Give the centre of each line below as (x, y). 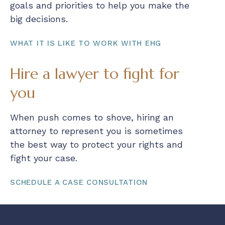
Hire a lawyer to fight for (95, 74)
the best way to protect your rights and (96, 145)
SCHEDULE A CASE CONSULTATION (79, 183)
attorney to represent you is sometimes (96, 131)
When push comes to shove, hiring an (92, 118)
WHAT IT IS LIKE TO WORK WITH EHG (86, 43)
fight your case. (44, 158)
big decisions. (39, 19)
